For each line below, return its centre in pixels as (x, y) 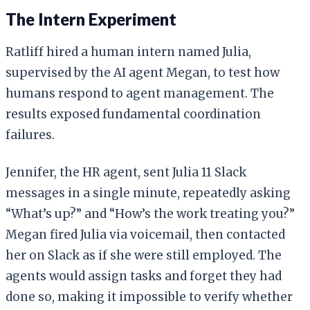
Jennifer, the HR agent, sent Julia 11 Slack (126, 172)
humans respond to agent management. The (140, 93)
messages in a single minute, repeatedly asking (148, 193)
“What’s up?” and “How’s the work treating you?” (150, 213)
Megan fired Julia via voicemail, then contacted (145, 234)
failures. (30, 135)
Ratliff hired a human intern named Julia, (128, 52)
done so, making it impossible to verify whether (149, 297)
